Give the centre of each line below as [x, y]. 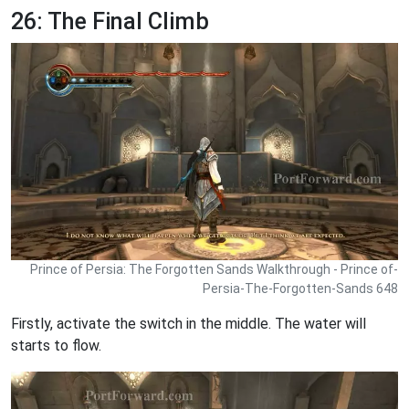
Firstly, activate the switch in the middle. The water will [189, 323]
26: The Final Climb [110, 21]
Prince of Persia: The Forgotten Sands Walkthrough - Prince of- [214, 269]
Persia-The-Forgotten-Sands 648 [300, 288]
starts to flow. [56, 345]
